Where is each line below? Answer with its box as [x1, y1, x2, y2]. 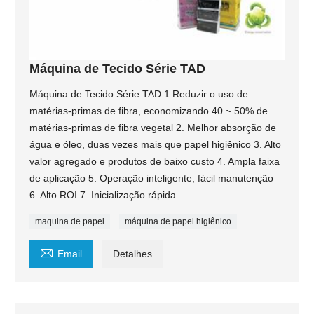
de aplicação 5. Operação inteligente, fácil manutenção [29, 172, 274, 184]
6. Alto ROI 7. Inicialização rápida [29, 189, 177, 200]
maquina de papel [35, 216, 105, 226]
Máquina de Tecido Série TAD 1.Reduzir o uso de [29, 88, 249, 100]
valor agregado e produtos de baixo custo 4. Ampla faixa [29, 155, 280, 167]
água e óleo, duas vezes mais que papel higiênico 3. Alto [29, 138, 282, 150]
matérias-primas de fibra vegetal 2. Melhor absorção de [29, 121, 277, 133]
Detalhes [113, 247, 153, 259]
